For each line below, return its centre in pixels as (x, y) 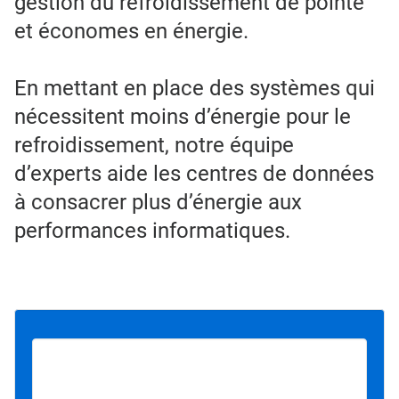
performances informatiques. (152, 230)
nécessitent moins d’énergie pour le (183, 116)
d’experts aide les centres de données (194, 173)
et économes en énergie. (131, 31)
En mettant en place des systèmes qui (195, 88)
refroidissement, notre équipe (154, 145)
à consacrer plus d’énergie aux (158, 202)
